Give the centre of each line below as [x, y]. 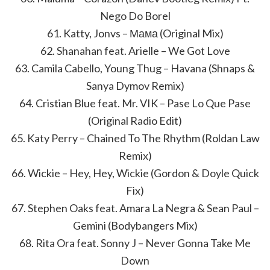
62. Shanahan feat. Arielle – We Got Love [135, 51]
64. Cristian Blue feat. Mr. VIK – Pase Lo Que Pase [135, 103]
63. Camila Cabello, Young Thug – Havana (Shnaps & [135, 68]
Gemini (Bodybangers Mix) [135, 225]
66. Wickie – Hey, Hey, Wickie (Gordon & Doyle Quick [135, 173]
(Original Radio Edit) [135, 121]
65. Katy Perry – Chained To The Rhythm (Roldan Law [135, 138]
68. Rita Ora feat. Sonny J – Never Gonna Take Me [135, 243]
